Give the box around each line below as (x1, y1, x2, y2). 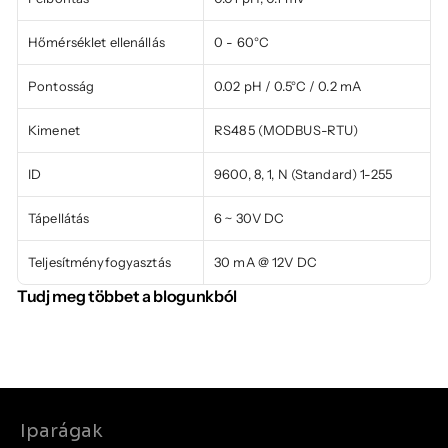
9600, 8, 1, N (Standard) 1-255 (214, 166, 392, 182)
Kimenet (28, 122, 80, 138)
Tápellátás (28, 210, 90, 226)
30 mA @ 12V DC (214, 254, 317, 270)
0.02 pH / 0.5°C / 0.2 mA (214, 78, 362, 94)
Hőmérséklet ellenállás (28, 34, 165, 50)
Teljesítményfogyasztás (28, 254, 171, 270)
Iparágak (20, 420, 103, 442)
